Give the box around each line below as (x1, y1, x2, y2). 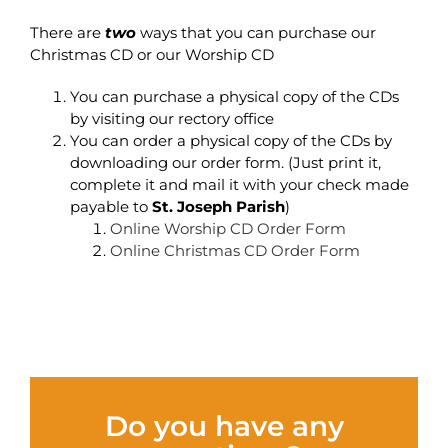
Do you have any (104, 409, 344, 443)
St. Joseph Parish (152, 197, 285, 216)
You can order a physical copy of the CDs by (70, 131, 392, 150)
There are (30, 23, 105, 42)
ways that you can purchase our (140, 23, 376, 42)
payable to (70, 197, 152, 216)
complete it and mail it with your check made (70, 175, 409, 194)
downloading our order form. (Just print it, (70, 153, 381, 172)
